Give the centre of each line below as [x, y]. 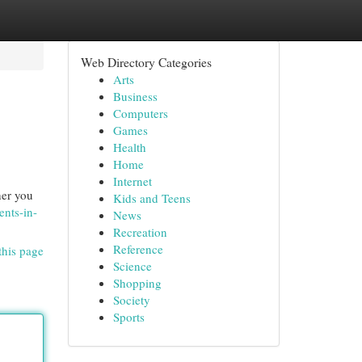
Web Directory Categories [146, 62]
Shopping [137, 283]
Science [132, 266]
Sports [128, 317]
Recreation [140, 232]
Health [129, 147]
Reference [138, 249]
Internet [132, 181]
